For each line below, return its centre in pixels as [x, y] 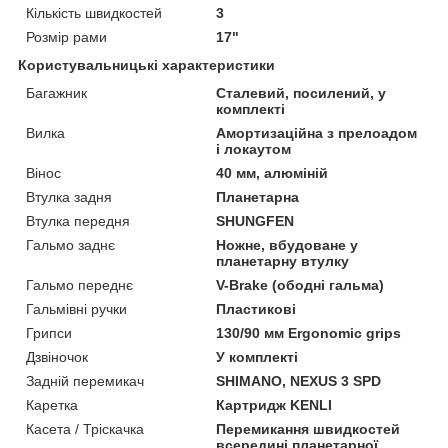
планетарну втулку [283, 260]
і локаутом [254, 148]
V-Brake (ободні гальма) [300, 284]
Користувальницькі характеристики [146, 64]
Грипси [49, 332]
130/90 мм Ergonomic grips [309, 332]
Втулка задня [69, 196]
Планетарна [258, 196]
